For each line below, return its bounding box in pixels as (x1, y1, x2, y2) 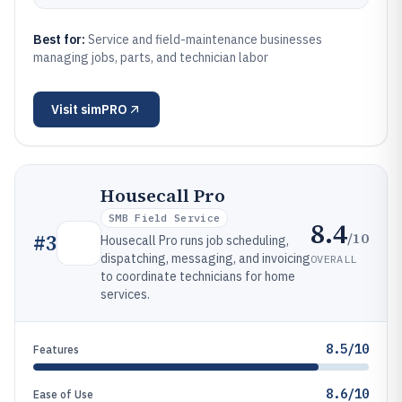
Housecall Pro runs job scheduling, (100, 232, 289, 249)
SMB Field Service (109, 211, 221, 224)
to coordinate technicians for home (100, 268, 295, 284)
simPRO (81, 101, 127, 118)
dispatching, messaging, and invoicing (100, 250, 310, 267)
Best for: (33, 31, 88, 48)
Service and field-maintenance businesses (88, 31, 322, 48)
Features (33, 343, 79, 356)
